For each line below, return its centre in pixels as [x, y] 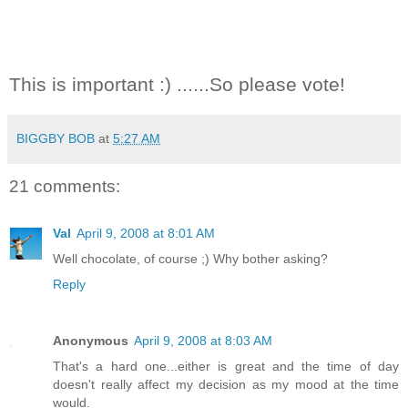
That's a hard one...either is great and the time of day [226, 367]
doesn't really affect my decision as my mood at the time [226, 385]
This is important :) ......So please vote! [177, 84]
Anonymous [91, 341]
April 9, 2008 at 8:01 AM [146, 234]
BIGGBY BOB [56, 138]
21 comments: [65, 186]
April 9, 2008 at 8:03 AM [203, 341]
